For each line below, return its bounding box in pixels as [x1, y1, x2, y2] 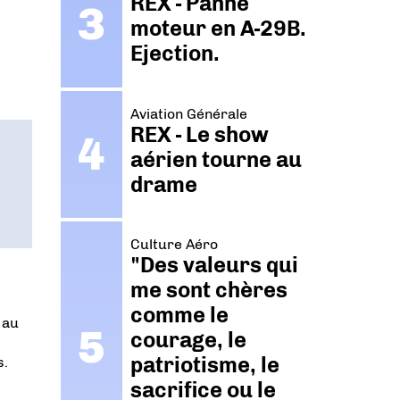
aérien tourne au [130, 146, 303, 172]
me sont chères [130, 277, 288, 304]
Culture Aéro [130, 236, 219, 254]
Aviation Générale [130, 104, 248, 122]
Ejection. [130, 40, 221, 67]
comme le [130, 302, 229, 329]
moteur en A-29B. [130, 15, 307, 42]
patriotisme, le [130, 352, 280, 379]
